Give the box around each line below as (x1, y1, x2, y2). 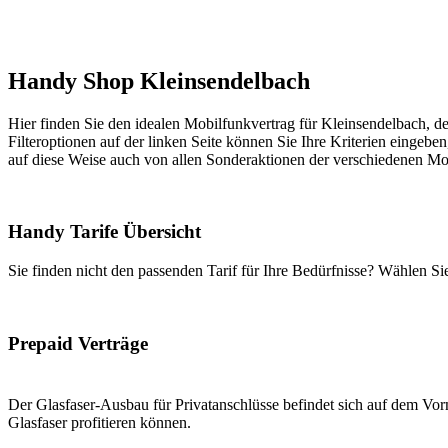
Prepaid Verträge (8, 332, 148, 354)
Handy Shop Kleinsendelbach (8, 67, 310, 94)
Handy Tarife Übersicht (8, 221, 201, 243)
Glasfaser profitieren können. (8, 413, 191, 431)
